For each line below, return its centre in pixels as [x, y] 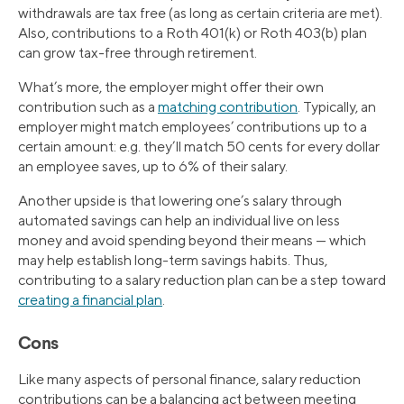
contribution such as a [88, 107]
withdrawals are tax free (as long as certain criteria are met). [200, 14]
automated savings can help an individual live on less [179, 221]
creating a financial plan [90, 300]
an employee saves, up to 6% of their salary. [153, 167]
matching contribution [228, 107]
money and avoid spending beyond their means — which [192, 241]
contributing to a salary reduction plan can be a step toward [202, 280]
